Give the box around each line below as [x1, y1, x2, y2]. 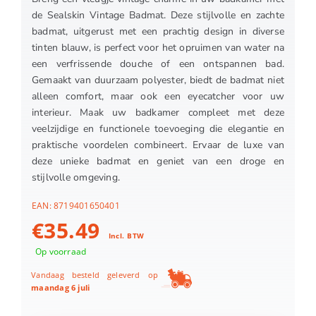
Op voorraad [35, 246, 87, 257]
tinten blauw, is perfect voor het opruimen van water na [31, 41, 285, 55]
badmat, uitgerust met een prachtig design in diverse [31, 25, 285, 39]
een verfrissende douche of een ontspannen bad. [31, 57, 285, 71]
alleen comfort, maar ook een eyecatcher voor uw [31, 90, 285, 104]
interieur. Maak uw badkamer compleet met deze [31, 106, 285, 120]
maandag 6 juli [31, 282, 90, 293]
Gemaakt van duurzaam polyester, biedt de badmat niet [31, 73, 285, 87]
